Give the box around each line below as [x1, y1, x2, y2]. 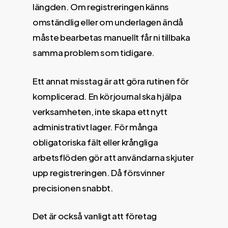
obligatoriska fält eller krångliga [33, 136, 158, 148]
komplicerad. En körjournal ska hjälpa [33, 90, 182, 102]
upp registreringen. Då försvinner [33, 166, 165, 178]
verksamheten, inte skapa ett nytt [33, 105, 167, 117]
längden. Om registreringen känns [33, 1, 169, 12]
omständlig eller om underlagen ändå [33, 16, 184, 27]
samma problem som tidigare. [33, 47, 155, 58]
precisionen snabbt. [33, 182, 113, 193]
